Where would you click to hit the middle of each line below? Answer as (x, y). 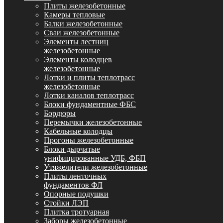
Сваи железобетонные (82, 33)
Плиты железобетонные (85, 6)
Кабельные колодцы (78, 131)
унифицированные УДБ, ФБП (95, 158)
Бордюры (60, 113)
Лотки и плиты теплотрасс (89, 77)
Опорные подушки (76, 194)
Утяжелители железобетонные (96, 167)
